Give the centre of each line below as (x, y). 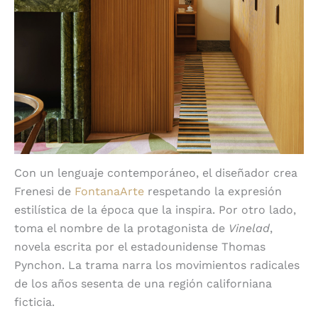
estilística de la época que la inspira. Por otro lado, (155, 209)
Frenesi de (44, 191)
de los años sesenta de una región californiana (143, 283)
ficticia (33, 302)
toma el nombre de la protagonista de (121, 228)
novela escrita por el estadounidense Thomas (140, 246)
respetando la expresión (213, 191)
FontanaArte (109, 191)
